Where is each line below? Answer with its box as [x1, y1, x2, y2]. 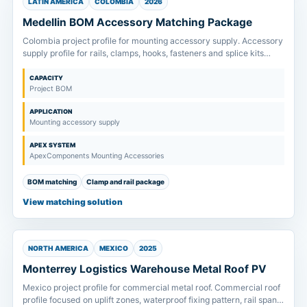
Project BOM [29, 84, 72, 93]
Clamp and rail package [86, 177, 164, 186]
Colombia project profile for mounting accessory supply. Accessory [23, 35, 283, 46]
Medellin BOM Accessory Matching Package [23, 15, 252, 29]
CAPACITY [29, 73, 63, 82]
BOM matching [27, 177, 77, 186]
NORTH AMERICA [28, 243, 88, 252]
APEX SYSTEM [29, 140, 75, 149]
